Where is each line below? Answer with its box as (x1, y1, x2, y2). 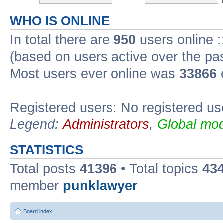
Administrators (63, 116, 149, 132)
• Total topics (117, 161, 202, 176)
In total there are (10, 32, 113, 47)
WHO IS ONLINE (10, 13, 110, 28)
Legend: (10, 116, 63, 132)
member (10, 178, 63, 193)
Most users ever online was (10, 66, 179, 81)
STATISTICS (10, 142, 83, 157)
